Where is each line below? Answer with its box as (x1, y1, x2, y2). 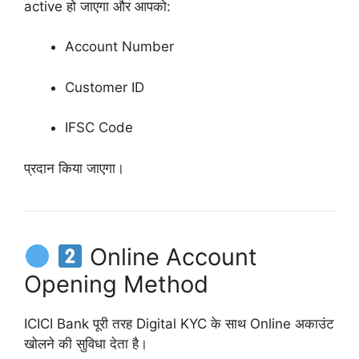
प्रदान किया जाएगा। (24, 159, 124, 176)
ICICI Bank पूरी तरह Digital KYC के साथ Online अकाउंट (24, 315, 334, 332)
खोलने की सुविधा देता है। (24, 335, 147, 352)
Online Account (83, 242, 258, 271)
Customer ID (65, 79, 144, 95)
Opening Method (24, 269, 208, 298)
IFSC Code (65, 119, 133, 136)
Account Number (65, 38, 174, 55)
